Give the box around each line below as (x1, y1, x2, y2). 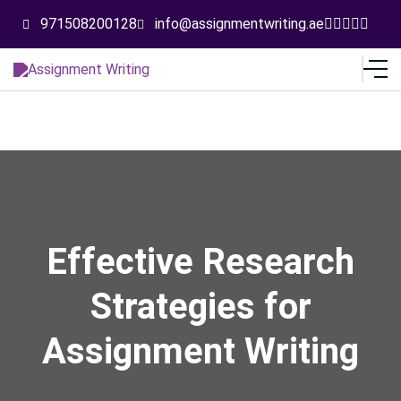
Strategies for (90, 286, 311, 328)
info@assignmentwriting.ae (154, 15, 324, 32)
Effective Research (47, 241, 354, 283)
